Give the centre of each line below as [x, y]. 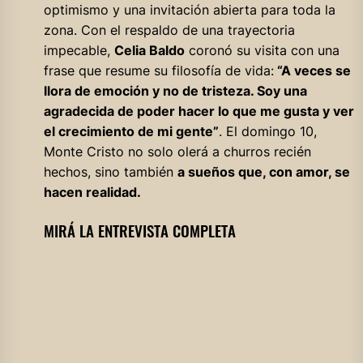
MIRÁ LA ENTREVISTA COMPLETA [139, 230]
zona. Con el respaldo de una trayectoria [169, 30]
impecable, [79, 50]
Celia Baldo [149, 50]
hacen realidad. [92, 192]
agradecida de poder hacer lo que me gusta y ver [199, 111]
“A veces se [312, 70]
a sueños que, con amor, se [263, 171]
